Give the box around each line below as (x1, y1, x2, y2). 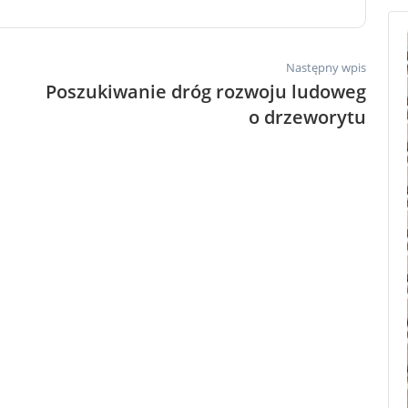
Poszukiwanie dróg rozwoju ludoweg (46, 78, 366, 104)
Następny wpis (286, 58, 366, 76)
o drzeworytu (249, 104, 366, 129)
